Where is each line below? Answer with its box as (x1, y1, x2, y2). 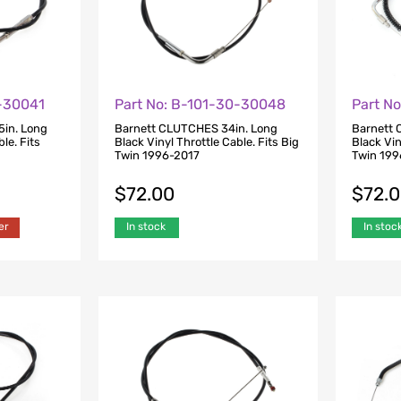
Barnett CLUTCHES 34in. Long (114, 121, 277, 135)
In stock (125, 219, 166, 233)
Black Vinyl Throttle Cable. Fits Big (114, 134, 299, 149)
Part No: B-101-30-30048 (114, 96, 286, 114)
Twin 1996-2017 (114, 148, 200, 162)
